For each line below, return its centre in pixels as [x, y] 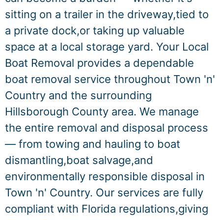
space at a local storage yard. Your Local [107, 47]
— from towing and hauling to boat [93, 144]
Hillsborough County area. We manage [102, 111]
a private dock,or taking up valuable [95, 30]
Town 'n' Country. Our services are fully [104, 192]
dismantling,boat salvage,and [79, 160]
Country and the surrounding [78, 95]
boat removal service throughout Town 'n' [110, 79]
